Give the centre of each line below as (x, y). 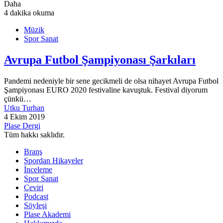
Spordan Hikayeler (54, 161)
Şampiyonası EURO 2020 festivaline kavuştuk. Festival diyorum (106, 90)
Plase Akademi (47, 215)
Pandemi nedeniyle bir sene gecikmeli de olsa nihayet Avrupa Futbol (111, 81)
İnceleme (38, 170)
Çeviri (34, 188)
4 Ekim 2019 (24, 117)
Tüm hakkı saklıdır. (34, 135)
